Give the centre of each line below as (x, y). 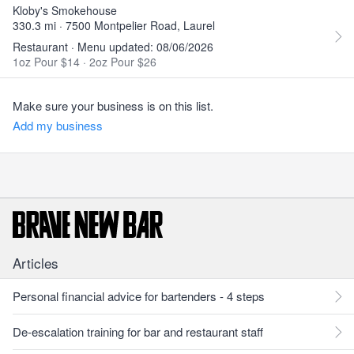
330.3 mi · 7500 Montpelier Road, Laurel (114, 25)
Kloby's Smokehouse (65, 10)
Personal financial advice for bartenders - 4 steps (139, 296)
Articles (36, 263)
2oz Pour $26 (123, 62)
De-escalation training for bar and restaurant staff (138, 331)
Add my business (58, 125)
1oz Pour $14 (48, 62)
